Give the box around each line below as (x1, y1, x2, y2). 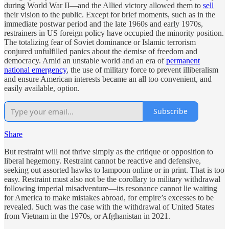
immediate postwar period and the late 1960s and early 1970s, (4, 19, 203, 28)
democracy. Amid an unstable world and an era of (4, 56, 166, 65)
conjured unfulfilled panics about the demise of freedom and (4, 47, 197, 56)
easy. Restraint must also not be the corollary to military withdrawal (4, 174, 220, 184)
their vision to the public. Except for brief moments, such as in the (4, 10, 215, 19)
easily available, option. (4, 83, 80, 93)
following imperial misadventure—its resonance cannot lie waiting (4, 184, 217, 193)
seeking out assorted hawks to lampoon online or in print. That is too (4, 165, 224, 174)
